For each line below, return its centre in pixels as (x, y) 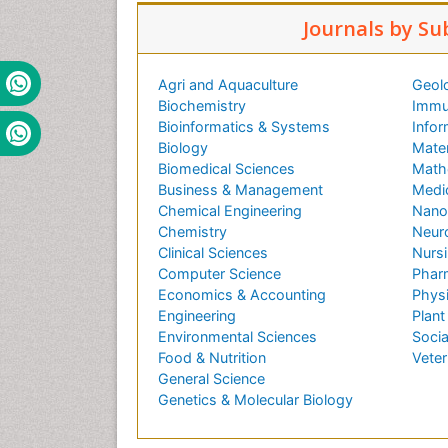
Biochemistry (202, 106)
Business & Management (240, 190)
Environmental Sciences (237, 337)
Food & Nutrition (212, 358)
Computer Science (219, 274)
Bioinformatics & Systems (244, 127)
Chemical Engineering (230, 211)
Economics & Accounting (242, 295)
